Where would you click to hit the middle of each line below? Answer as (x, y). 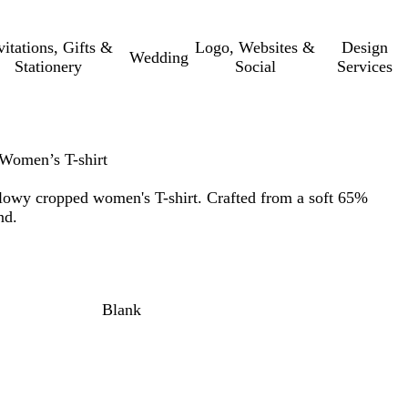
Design (365, 47)
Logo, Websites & (255, 47)
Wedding (159, 57)
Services (365, 66)
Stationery (48, 66)
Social (255, 66)
